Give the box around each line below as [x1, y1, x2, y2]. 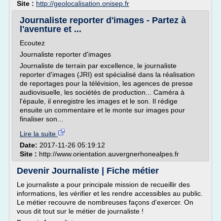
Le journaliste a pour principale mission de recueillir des [17, 181, 190, 188]
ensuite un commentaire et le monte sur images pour [20, 106, 185, 114]
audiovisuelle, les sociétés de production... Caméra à [20, 88, 184, 96]
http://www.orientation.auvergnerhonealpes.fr [39, 150, 179, 158]
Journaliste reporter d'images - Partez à [20, 15, 186, 25]
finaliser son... [20, 115, 63, 123]
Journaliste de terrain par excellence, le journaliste [20, 62, 177, 70]
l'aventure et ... [20, 24, 81, 34]
